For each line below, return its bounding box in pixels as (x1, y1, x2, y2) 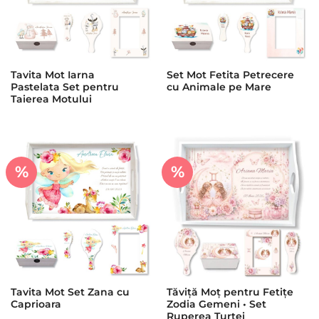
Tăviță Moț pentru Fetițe (166, 286, 293, 298)
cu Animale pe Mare (166, 81, 271, 93)
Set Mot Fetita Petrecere (166, 69, 294, 81)
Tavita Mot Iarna (10, 69, 95, 81)
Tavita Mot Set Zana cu (10, 286, 130, 298)
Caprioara (10, 298, 61, 310)
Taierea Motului (10, 93, 92, 105)
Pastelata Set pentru (10, 81, 119, 93)
